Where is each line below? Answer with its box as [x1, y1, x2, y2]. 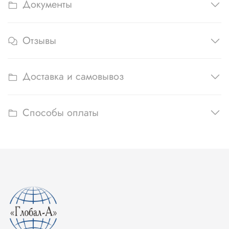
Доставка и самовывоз [22, 69, 124, 84]
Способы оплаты [22, 105, 99, 121]
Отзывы [22, 33, 56, 49]
